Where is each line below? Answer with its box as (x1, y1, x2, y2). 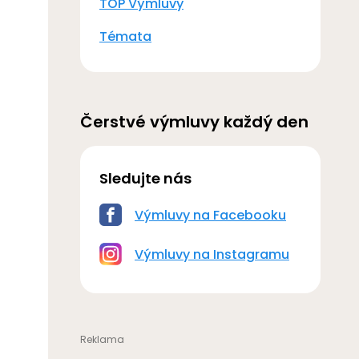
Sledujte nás (99, 168, 192, 188)
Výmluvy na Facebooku (135, 206, 286, 224)
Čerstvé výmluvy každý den (80, 111, 309, 133)
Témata (99, 27, 151, 46)
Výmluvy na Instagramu (135, 245, 289, 264)
